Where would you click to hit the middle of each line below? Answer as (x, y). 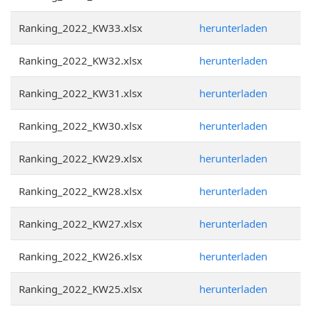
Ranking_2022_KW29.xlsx (81, 158)
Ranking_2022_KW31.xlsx (81, 93)
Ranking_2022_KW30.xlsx (81, 126)
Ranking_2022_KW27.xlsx (81, 224)
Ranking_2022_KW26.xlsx (81, 256)
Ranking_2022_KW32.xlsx (81, 60)
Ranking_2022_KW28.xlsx (81, 191)
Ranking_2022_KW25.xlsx (81, 289)
